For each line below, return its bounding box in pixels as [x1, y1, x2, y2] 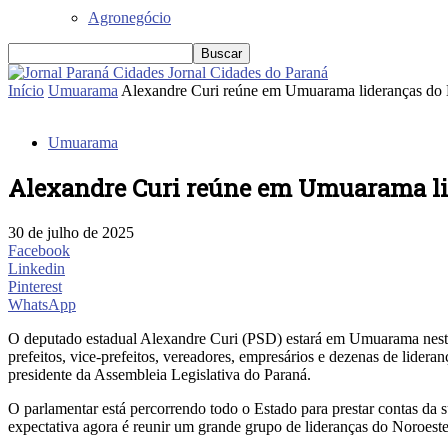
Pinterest [8, 277, 62, 295]
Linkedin [8, 259, 65, 277]
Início [8, 81, 44, 99]
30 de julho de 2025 [8, 223, 134, 241]
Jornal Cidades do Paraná [168, 63, 328, 81]
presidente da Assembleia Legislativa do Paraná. [8, 365, 311, 383]
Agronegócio [88, 8, 171, 26]
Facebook [8, 241, 70, 259]
